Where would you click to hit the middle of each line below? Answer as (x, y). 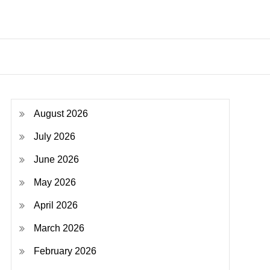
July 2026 (54, 137)
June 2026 (56, 159)
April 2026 (55, 205)
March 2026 (59, 228)
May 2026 (55, 182)
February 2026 (65, 251)
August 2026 (61, 114)
